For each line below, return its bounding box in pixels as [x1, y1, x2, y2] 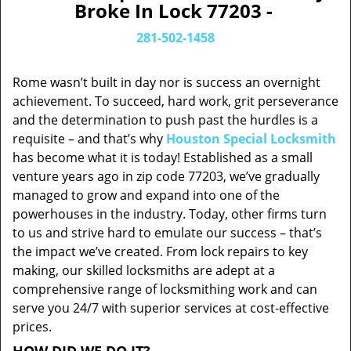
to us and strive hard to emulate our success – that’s [13, 224, 322, 241]
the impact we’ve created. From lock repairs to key [13, 243, 308, 260]
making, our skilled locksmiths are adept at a [13, 262, 275, 279]
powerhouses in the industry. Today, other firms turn [13, 205, 327, 223]
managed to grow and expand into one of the [13, 186, 280, 204]
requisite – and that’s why [13, 130, 166, 147]
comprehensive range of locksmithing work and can [13, 280, 317, 298]
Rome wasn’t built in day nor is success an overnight [13, 74, 320, 91]
